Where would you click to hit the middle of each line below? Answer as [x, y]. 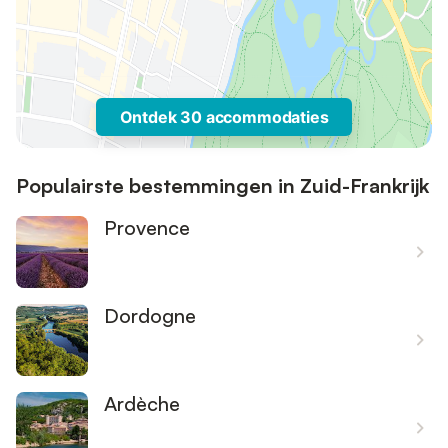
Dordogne [150, 315]
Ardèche [142, 403]
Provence [147, 227]
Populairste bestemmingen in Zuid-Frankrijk [222, 185]
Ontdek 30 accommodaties [224, 117]
